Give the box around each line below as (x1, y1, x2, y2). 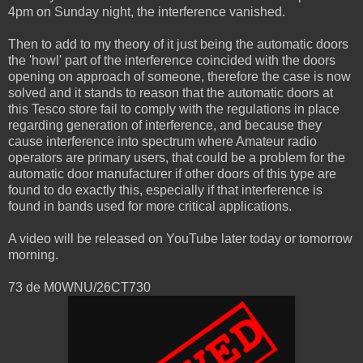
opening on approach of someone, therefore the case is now (8, 70, 351, 84)
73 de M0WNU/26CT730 (8, 280, 151, 295)
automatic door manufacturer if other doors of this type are (8, 167, 336, 181)
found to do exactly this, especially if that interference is (8, 183, 322, 198)
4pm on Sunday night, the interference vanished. (8, 5, 285, 19)
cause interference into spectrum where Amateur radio (8, 135, 317, 149)
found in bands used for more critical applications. (8, 199, 292, 214)
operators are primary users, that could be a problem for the (8, 151, 345, 165)
